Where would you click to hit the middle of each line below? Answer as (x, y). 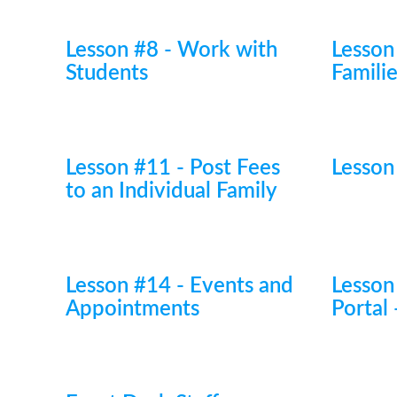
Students (106, 74)
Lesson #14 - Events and (179, 286)
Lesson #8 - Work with (171, 51)
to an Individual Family (171, 191)
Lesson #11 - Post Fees (172, 168)
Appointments (132, 309)
